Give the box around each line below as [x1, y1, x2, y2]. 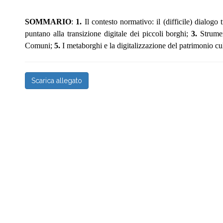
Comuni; [25, 41, 54, 50]
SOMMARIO [25, 17, 71, 26]
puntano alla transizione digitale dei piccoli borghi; [25, 29, 192, 38]
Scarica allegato [31, 77, 82, 85]
